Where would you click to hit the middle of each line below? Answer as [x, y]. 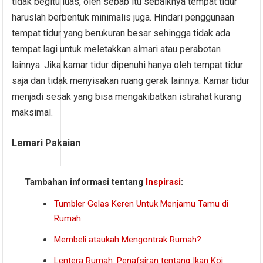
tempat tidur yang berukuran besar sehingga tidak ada [121, 33]
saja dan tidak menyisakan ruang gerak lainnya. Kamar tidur [131, 80]
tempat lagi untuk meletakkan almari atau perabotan [117, 49]
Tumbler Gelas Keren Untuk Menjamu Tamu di [141, 203]
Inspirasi [163, 182]
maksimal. [33, 112]
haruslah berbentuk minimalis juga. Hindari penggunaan [123, 17]
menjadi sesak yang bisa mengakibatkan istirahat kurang [127, 96]
